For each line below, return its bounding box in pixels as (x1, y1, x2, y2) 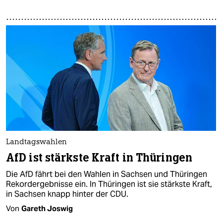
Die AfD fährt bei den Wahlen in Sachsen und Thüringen (6, 168, 207, 179)
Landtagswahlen (6, 138, 67, 146)
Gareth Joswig (21, 203, 73, 213)
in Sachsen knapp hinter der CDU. (6, 188, 128, 199)
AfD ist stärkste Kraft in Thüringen (6, 150, 193, 165)
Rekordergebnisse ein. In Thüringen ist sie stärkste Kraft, (6, 178, 212, 189)
